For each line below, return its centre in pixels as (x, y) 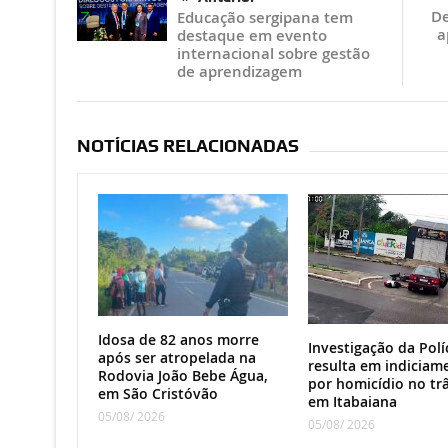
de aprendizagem (239, 72)
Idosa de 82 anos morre (178, 340)
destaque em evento (251, 36)
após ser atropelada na (176, 358)
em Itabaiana (352, 402)
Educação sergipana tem (264, 18)
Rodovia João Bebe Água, (182, 376)
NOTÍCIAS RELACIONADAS (187, 146)
